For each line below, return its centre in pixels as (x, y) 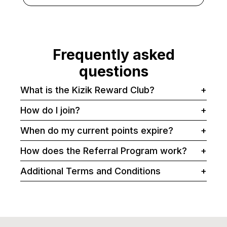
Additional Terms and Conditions (90, 171)
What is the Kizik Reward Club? (87, 90)
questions (113, 72)
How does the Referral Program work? (104, 151)
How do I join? (50, 110)
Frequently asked (113, 55)
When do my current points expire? (97, 131)
